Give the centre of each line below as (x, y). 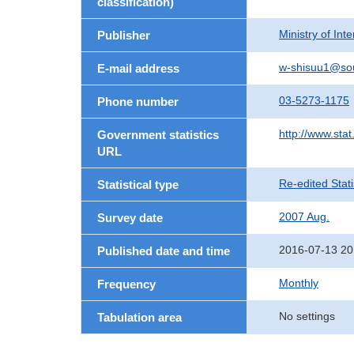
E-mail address (138, 68)
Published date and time (164, 251)
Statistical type (138, 185)
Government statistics (158, 135)
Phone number (138, 102)
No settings (307, 316)
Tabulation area (139, 317)
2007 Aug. (304, 217)
